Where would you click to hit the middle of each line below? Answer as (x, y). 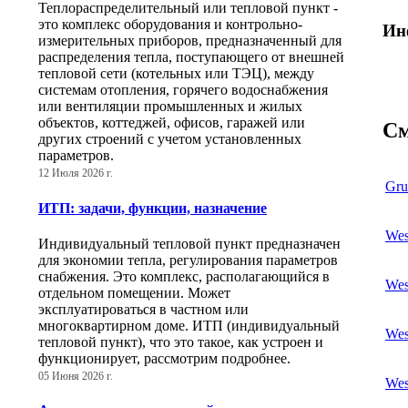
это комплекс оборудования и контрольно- (170, 25)
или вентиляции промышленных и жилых (170, 107)
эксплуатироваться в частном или (143, 309)
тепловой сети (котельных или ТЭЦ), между (176, 74)
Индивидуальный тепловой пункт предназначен (189, 243)
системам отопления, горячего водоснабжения (183, 90)
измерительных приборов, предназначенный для (190, 41)
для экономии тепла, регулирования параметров (188, 260)
